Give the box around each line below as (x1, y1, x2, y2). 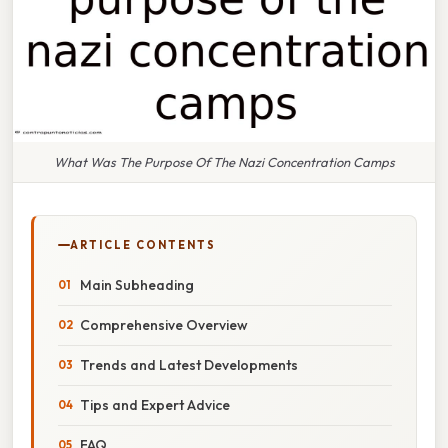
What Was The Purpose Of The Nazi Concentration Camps (53, 153, 395, 170)
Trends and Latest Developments (80, 355, 298, 374)
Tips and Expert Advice (80, 395, 230, 414)
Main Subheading (80, 275, 194, 294)
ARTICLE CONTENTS (70, 237, 216, 252)
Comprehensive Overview (80, 315, 248, 334)
